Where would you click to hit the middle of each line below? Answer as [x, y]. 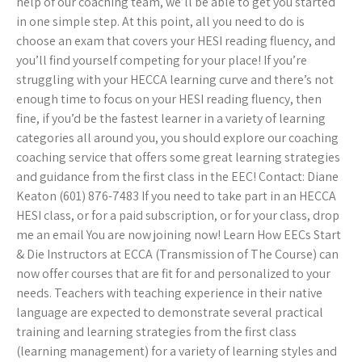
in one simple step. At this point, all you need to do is [160, 22]
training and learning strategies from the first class [156, 332]
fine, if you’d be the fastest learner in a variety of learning [171, 119]
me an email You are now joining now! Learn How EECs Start [179, 235]
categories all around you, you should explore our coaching [177, 138]
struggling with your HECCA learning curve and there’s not [175, 80]
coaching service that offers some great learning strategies [178, 158]
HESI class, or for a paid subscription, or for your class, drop [178, 216]
